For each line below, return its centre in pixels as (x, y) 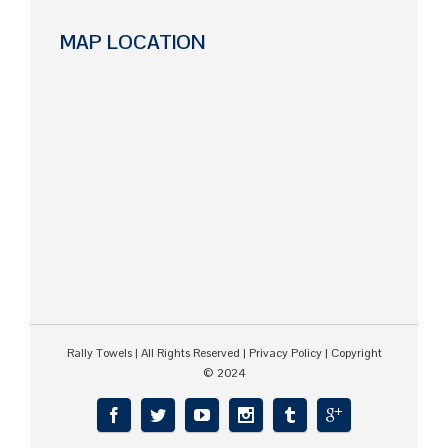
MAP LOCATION (133, 41)
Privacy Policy (285, 352)
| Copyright (351, 352)
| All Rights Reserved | (190, 352)
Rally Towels (99, 352)
